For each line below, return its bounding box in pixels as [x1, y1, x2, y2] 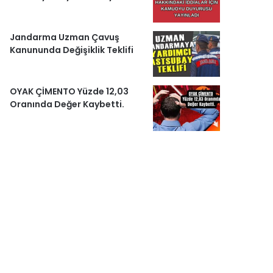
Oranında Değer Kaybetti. [10, 98, 125, 111]
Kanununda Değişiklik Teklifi [10, 44, 134, 57]
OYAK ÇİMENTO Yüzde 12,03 [10, 85, 129, 98]
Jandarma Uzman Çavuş [10, 31, 120, 44]
